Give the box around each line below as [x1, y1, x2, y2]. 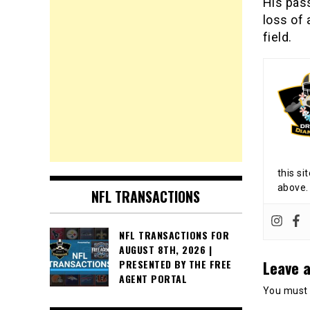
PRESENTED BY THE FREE [119, 257, 232, 272]
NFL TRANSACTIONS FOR [119, 228, 229, 243]
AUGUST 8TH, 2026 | [119, 242, 212, 257]
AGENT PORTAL [119, 271, 187, 286]
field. [262, 30, 292, 44]
